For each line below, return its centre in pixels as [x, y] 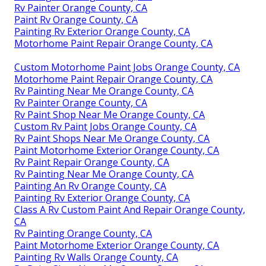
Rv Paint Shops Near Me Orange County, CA [112, 138]
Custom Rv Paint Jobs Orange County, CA [105, 126]
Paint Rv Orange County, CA [76, 19]
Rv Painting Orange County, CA [83, 233]
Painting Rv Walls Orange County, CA [96, 257]
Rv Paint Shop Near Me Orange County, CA [110, 114]
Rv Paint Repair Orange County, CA [92, 162]
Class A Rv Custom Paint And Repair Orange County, [130, 209]
